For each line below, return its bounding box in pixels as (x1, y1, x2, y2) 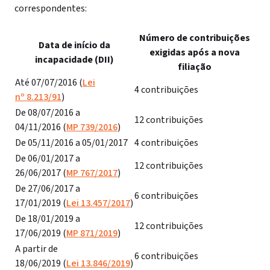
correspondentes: (14, 2, 87, 15)
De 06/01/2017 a (15, 152, 80, 165)
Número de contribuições (139, 31, 250, 45)
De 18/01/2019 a (15, 212, 80, 225)
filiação (178, 60, 212, 74)
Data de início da (38, 39, 110, 52)
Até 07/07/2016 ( (15, 76, 83, 89)
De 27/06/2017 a (15, 182, 80, 195)
